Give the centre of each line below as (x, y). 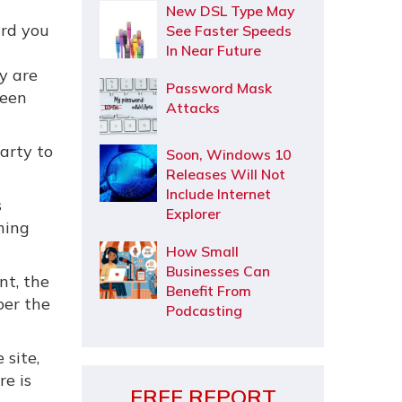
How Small (202, 251)
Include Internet (218, 194)
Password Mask (219, 88)
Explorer (193, 214)
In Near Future (214, 50)
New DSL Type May (230, 11)
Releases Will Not (226, 174)
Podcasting (204, 310)
